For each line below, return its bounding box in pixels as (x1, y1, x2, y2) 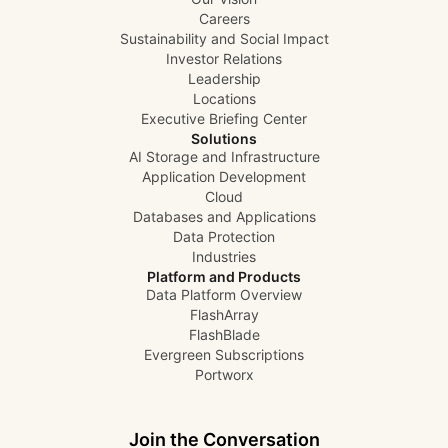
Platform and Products (147, 268, 301, 285)
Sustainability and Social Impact (119, 30, 329, 47)
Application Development (142, 168, 306, 185)
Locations (192, 90, 256, 107)
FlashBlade (188, 326, 260, 343)
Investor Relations (166, 50, 282, 67)
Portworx (194, 366, 254, 383)
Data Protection (173, 228, 275, 245)
